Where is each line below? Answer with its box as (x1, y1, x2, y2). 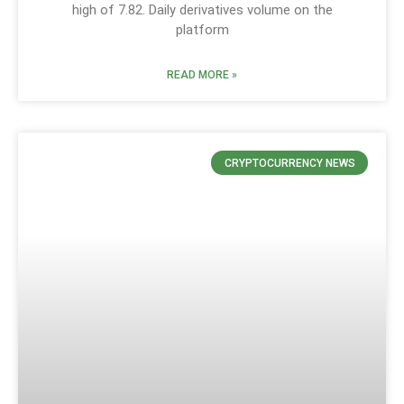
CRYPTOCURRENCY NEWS (224, 156, 355, 170)
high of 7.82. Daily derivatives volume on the (71, 2, 333, 19)
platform (175, 22, 229, 39)
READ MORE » (167, 69, 237, 82)
